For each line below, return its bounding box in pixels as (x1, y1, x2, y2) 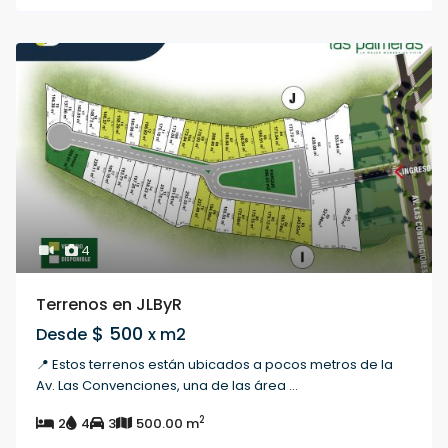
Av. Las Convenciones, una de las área (36, 376, 290, 396)
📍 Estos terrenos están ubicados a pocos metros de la (36, 355, 394, 375)
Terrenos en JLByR (36, 293, 183, 317)
